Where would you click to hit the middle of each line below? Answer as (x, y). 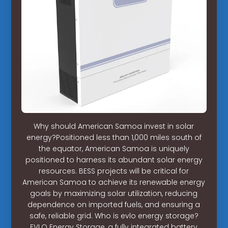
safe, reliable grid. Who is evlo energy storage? (114, 216)
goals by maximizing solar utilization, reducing (114, 193)
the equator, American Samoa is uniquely (114, 148)
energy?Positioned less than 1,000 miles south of (114, 137)
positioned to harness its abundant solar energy (114, 160)
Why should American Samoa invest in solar (114, 126)
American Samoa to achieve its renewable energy (114, 182)
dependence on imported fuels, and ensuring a (114, 204)
